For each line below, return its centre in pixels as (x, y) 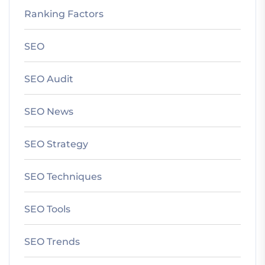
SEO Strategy (56, 144)
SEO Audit (49, 79)
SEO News (49, 112)
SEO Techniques (63, 177)
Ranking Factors (64, 14)
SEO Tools (47, 209)
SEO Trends (52, 242)
